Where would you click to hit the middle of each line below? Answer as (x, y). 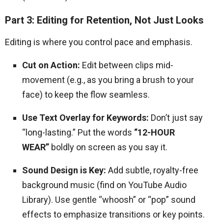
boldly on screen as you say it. (108, 147)
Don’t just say (176, 118)
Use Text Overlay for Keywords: (85, 118)
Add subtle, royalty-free (152, 170)
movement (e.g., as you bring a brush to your (108, 80)
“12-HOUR (154, 132)
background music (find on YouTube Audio (104, 185)
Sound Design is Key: (64, 170)
